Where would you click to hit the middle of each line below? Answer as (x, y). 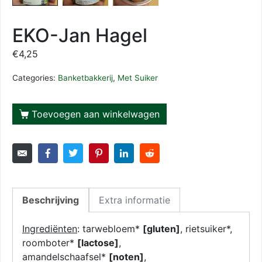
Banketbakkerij (85, 78)
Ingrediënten (50, 228)
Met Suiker (138, 78)
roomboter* (50, 242)
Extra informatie (135, 200)
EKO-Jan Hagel (80, 36)
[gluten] (161, 228)
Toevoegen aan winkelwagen (95, 114)
